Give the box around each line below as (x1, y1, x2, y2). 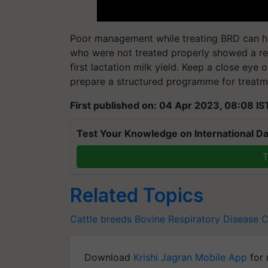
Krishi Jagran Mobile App (133, 251, 247, 263)
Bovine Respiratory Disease (135, 212, 258, 225)
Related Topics (70, 183, 203, 207)
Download (84, 251, 133, 263)
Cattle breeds (70, 212, 132, 225)
